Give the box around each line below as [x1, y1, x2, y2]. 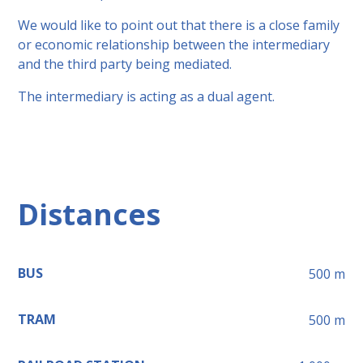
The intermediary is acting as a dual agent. [18, 87, 275, 105]
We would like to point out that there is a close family [18, 15, 340, 34]
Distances [18, 194, 161, 234]
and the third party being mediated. [18, 54, 233, 73]
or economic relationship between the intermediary [18, 35, 331, 53]
